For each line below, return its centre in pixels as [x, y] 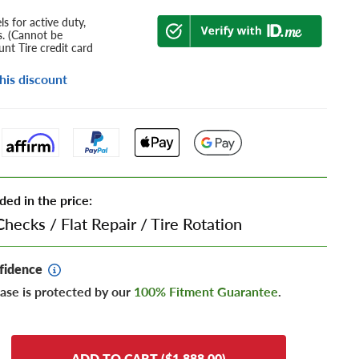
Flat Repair [99, 224]
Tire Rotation [196, 224]
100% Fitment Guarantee [206, 292]
